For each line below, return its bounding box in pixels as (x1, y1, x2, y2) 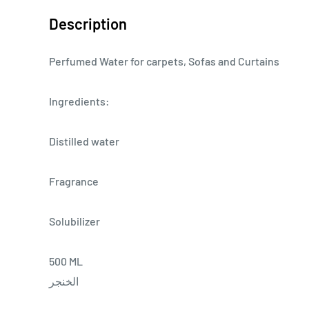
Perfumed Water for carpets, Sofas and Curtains (49, 54, 279, 68)
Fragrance (49, 174, 99, 188)
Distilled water (49, 134, 119, 148)
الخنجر (49, 274, 79, 288)
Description (49, 14, 127, 32)
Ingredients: (49, 94, 110, 108)
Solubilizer (49, 214, 100, 228)
